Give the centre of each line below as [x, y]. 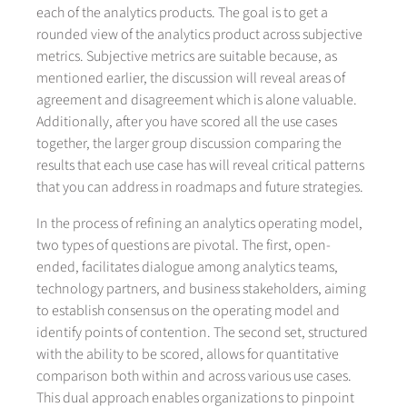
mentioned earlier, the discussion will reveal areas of [191, 79]
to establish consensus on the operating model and [188, 311]
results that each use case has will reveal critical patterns [200, 166]
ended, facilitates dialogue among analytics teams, [187, 268]
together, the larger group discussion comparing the [189, 144]
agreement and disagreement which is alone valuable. [197, 100]
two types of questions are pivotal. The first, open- [184, 246]
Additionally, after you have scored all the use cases [187, 122]
